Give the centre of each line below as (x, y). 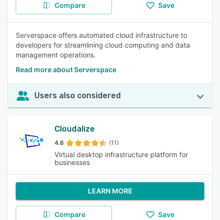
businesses (72, 162)
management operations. (56, 55)
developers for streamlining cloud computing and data (103, 45)
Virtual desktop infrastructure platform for (122, 154)
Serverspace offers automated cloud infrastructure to (101, 35)
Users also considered (78, 96)
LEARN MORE (110, 191)
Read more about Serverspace (66, 69)
